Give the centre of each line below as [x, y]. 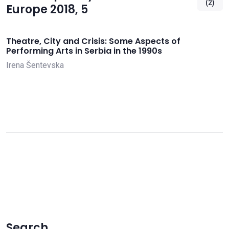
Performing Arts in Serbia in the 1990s [84, 51]
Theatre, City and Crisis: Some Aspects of [93, 41]
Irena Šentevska [35, 65]
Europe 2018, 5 [47, 9]
